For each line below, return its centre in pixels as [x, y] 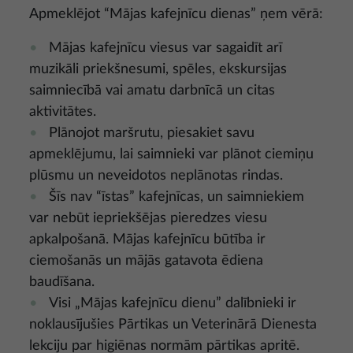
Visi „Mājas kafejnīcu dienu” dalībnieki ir [173, 303]
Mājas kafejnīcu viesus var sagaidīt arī [165, 48]
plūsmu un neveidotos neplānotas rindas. [156, 175]
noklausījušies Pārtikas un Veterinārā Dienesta [173, 324]
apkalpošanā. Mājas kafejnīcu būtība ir [147, 239]
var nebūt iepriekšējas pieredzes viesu [148, 218]
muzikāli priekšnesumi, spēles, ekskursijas [158, 69]
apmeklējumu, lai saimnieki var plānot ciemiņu [171, 154]
